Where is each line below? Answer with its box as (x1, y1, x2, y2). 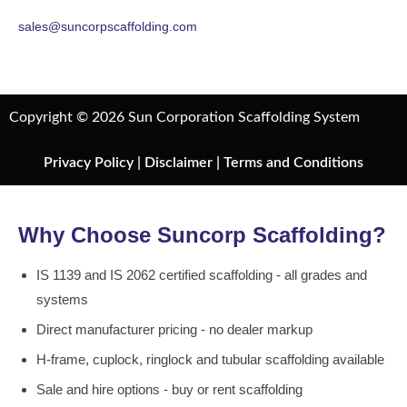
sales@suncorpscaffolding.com (18, 18, 197, 34)
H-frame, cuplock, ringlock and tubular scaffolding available (36, 351, 384, 367)
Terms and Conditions (223, 154, 363, 170)
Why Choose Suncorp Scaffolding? (18, 222, 386, 247)
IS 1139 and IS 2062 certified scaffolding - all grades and (36, 266, 367, 283)
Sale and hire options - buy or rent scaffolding (36, 381, 303, 397)
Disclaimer (144, 154, 213, 170)
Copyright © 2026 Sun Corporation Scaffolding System (9, 109, 360, 124)
